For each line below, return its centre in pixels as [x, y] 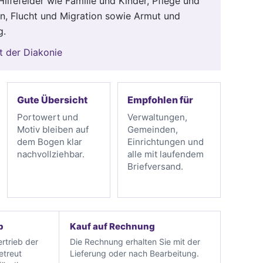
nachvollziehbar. [51, 154]
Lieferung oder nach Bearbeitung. [134, 253]
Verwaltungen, [157, 117]
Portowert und [48, 117]
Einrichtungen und [166, 141]
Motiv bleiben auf [53, 129]
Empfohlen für [160, 100]
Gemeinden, [153, 129]
